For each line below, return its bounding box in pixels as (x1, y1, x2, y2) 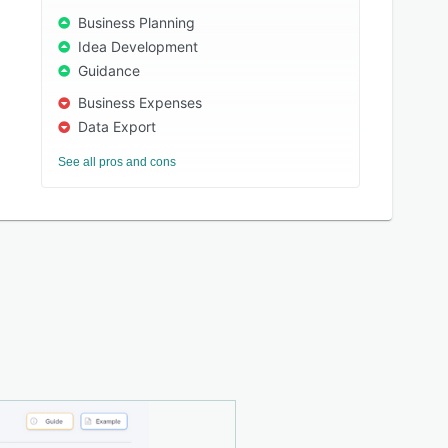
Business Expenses (78, 94, 203, 111)
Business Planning (78, 14, 196, 31)
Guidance (78, 62, 141, 79)
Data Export (78, 118, 157, 135)
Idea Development (78, 38, 199, 55)
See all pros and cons (58, 155, 177, 169)
